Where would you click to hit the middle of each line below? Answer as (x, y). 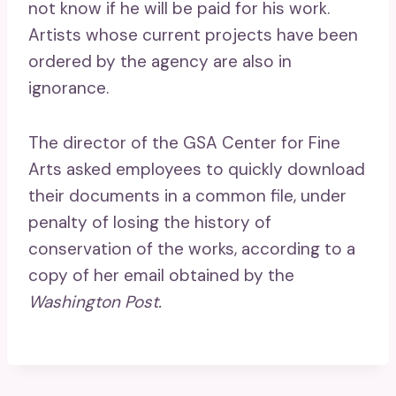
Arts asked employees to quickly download (197, 169)
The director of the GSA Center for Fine (184, 142)
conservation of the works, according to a (192, 248)
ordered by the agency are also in (160, 61)
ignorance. (69, 88)
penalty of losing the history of (150, 222)
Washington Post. (95, 301)
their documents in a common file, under (187, 195)
